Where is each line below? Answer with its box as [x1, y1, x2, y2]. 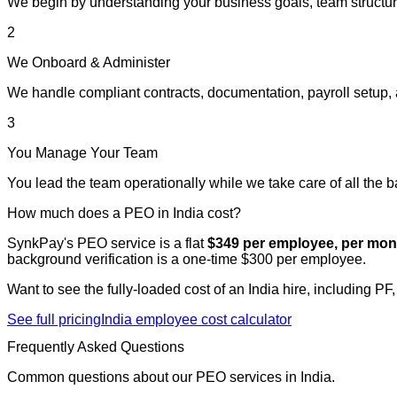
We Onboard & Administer [7, 54, 170, 70]
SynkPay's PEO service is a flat [7, 235, 204, 251]
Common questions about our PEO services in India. [7, 370, 335, 385]
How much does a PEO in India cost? [7, 205, 241, 221]
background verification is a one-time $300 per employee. [7, 251, 366, 267]
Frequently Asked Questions [7, 339, 184, 355]
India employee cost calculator [101, 311, 292, 327]
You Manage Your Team [7, 144, 158, 160]
